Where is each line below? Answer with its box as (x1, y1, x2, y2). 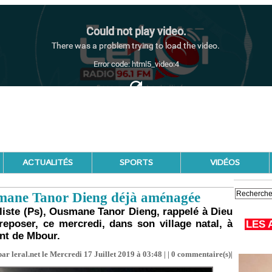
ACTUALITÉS (22, 157, 73, 169)
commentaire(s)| (175, 250, 233, 259)
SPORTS (120, 157, 153, 169)
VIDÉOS (210, 157, 240, 169)
